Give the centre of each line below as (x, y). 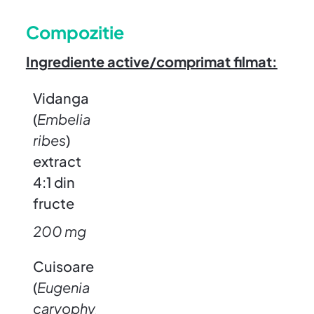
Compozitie (75, 32)
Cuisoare (63, 266)
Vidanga (61, 97)
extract (57, 161)
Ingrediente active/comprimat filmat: (151, 61)
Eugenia (63, 287)
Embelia (63, 118)
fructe (53, 203)
